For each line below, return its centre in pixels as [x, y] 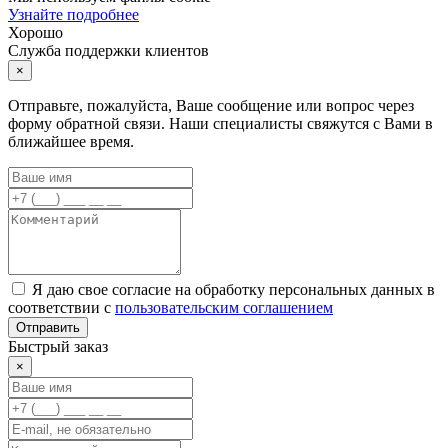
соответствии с [61, 307]
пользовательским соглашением [224, 307]
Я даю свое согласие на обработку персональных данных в [233, 289]
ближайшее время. [71, 141]
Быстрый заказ [58, 346]
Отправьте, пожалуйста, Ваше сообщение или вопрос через [211, 105]
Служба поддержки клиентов [108, 50]
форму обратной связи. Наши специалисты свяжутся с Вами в [220, 123]
